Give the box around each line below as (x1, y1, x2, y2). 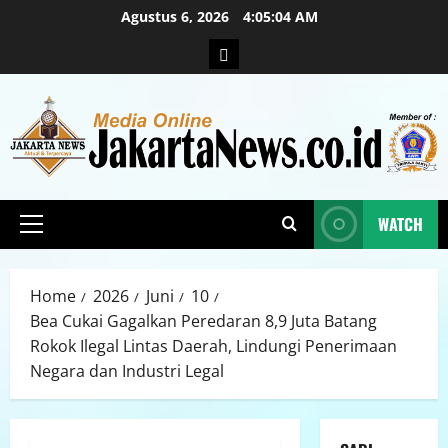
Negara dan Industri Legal (30, 359, 224, 382)
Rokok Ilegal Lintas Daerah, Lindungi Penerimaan (30, 334, 397, 357)
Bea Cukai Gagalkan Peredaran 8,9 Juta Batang (30, 309, 377, 332)
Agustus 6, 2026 (120, 7, 233, 26)
